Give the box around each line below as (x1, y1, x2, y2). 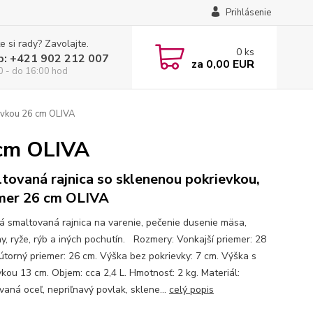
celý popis (168, 283, 214, 296)
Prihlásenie (225, 6, 271, 19)
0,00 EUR (203, 56, 254, 72)
